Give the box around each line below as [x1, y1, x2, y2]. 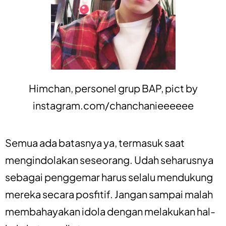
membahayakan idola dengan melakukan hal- [5, 204, 215, 217]
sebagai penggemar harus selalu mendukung [5, 170, 213, 183]
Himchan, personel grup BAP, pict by [28, 81, 198, 94]
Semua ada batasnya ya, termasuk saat [5, 136, 185, 149]
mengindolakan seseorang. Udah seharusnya [5, 153, 213, 166]
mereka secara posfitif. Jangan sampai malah [5, 187, 213, 200]
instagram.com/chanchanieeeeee [32, 98, 194, 111]
